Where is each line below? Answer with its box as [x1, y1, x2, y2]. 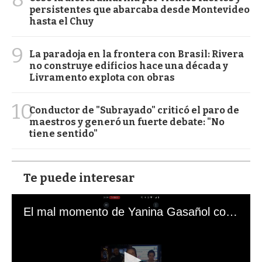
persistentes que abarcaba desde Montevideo [29, 4, 250, 15]
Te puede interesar [23, 170, 135, 185]
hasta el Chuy [29, 15, 94, 27]
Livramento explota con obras [29, 71, 175, 83]
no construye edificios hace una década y [29, 60, 228, 71]
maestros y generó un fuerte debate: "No [29, 116, 225, 127]
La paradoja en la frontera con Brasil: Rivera [29, 48, 244, 60]
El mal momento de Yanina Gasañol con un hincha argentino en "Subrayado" [226, 205, 237, 218]
